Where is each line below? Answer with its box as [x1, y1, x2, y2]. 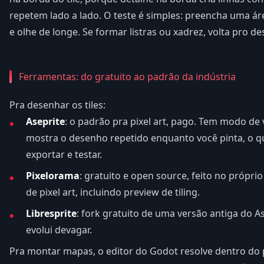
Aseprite [26, 115, 65, 128]
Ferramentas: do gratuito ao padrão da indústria [19, 70, 236, 84]
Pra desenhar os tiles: [9, 98, 105, 112]
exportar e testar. [26, 148, 102, 161]
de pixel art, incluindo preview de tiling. [26, 186, 200, 199]
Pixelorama [26, 169, 80, 183]
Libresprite [26, 207, 77, 220]
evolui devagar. [26, 223, 92, 237]
